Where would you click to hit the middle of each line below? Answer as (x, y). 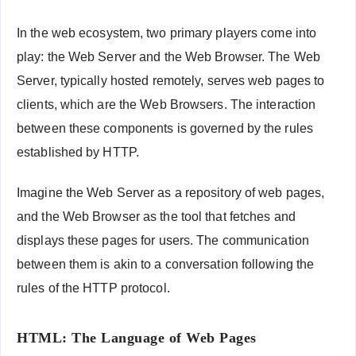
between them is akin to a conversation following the (166, 265)
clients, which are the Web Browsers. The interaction (166, 105)
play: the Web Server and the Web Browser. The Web (168, 57)
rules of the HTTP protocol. (93, 288)
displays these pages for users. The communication (163, 241)
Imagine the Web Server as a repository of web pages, (171, 193)
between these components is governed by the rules (165, 129)
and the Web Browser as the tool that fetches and (156, 217)
